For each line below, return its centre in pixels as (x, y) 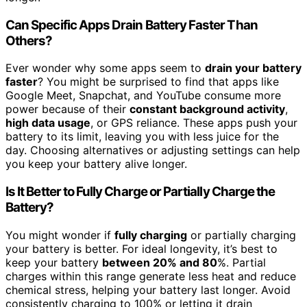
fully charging (151, 235)
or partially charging (242, 235)
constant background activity (207, 109)
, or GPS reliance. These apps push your (194, 123)
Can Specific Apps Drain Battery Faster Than (132, 25)
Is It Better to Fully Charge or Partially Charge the (140, 191)
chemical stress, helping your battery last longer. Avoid (148, 290)
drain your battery (253, 68)
